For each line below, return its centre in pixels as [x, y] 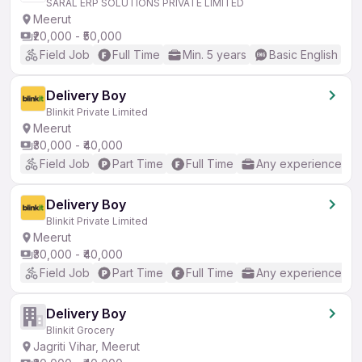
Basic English [303, 55]
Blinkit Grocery [80, 330]
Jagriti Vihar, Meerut [86, 346]
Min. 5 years [215, 55]
